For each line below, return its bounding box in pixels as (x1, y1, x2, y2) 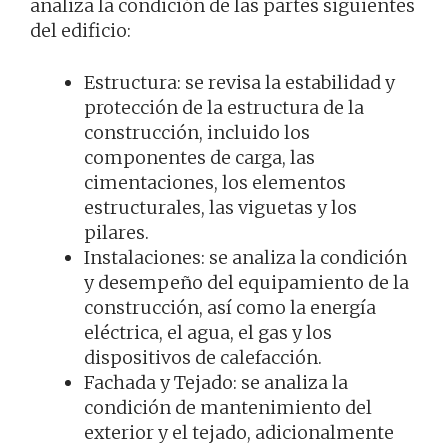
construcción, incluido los (84, 121, 310, 145)
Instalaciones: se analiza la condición (84, 246, 407, 270)
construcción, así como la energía (84, 296, 376, 320)
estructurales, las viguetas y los (84, 196, 357, 220)
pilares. (84, 221, 149, 245)
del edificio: (30, 19, 131, 43)
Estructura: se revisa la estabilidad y (84, 71, 395, 95)
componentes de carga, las (84, 146, 315, 170)
